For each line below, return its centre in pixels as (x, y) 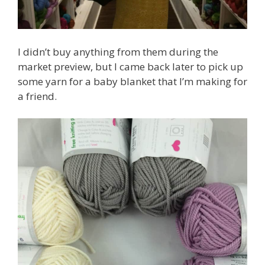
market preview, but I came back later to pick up (130, 66)
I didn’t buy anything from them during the (118, 51)
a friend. (37, 96)
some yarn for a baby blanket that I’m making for (132, 81)
